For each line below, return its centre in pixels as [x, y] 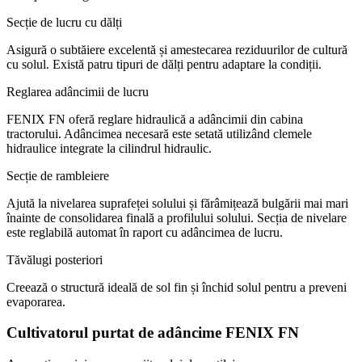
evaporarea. [36, 301]
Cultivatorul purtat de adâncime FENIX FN [153, 333]
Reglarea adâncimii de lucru [78, 91]
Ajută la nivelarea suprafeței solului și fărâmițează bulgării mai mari [177, 203]
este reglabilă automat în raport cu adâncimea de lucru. [145, 232]
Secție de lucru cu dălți [64, 22]
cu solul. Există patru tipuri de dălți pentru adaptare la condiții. [164, 64]
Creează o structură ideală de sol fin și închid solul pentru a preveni [177, 287]
